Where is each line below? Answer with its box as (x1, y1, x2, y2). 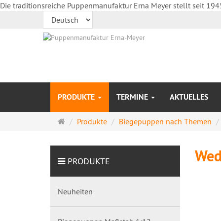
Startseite (65, 116, 96, 126)
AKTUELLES (170, 92, 208, 102)
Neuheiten (58, 186, 93, 196)
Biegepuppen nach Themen (119, 116, 212, 126)
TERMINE (116, 92, 150, 102)
